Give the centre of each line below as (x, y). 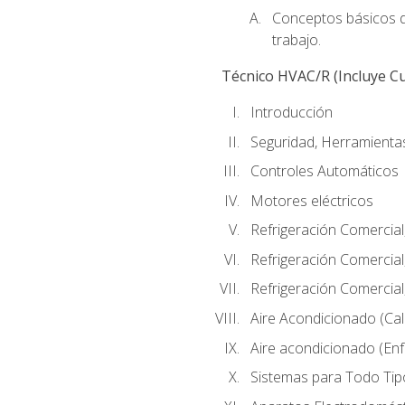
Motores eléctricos (311, 200)
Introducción (291, 113)
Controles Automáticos (324, 171)
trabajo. (296, 39)
